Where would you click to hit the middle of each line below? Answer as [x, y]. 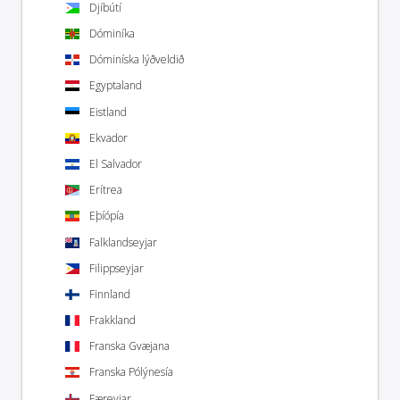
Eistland [108, 112]
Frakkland [112, 321]
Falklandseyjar [123, 242]
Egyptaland [116, 86]
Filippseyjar [117, 268]
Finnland [110, 294]
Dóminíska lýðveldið [137, 60]
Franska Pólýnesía [131, 372]
